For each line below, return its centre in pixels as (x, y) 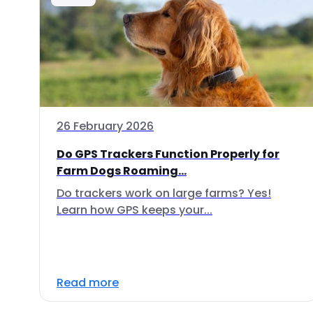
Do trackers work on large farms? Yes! (164, 193)
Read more (88, 283)
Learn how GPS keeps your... (134, 210)
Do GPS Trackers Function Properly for (168, 154)
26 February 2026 (105, 126)
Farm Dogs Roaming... (122, 171)
